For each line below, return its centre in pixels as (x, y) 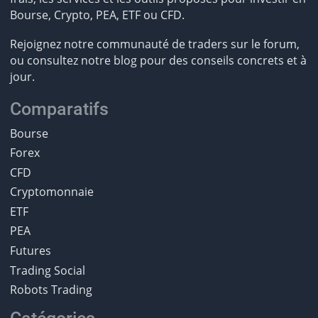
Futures (30, 250)
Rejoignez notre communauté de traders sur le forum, (154, 44)
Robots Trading (51, 290)
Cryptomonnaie (51, 192)
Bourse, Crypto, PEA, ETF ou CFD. (97, 15)
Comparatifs (59, 109)
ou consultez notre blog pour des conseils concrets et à (158, 61)
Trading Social (47, 270)
